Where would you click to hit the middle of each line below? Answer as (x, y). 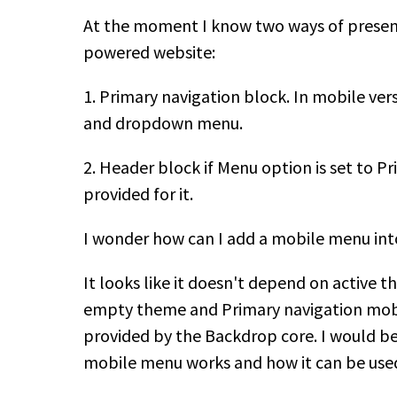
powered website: (149, 51)
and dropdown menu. (163, 122)
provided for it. (138, 193)
